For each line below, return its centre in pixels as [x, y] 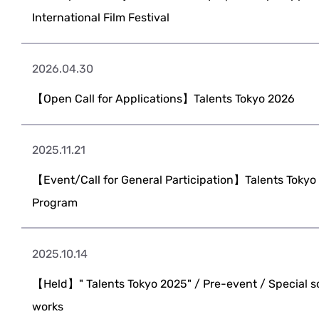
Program [55, 202]
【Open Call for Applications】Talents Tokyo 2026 [164, 98]
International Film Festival [101, 17]
